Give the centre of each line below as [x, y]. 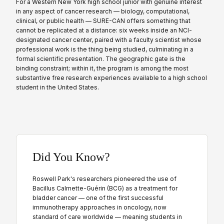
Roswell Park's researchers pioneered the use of [104, 178]
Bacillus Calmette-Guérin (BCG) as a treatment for [105, 188]
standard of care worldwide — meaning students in [107, 216]
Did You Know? [71, 157]
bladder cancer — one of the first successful [98, 197]
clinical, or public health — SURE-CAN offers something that [103, 20]
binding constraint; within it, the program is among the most [102, 68]
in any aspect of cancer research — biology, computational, [103, 11]
